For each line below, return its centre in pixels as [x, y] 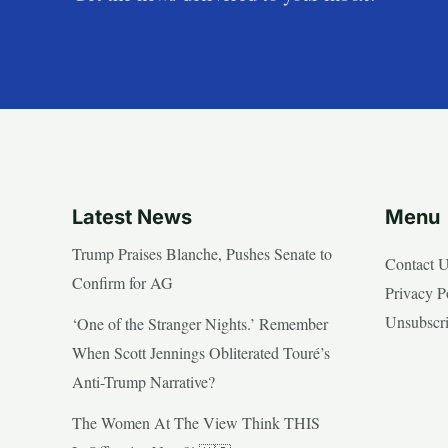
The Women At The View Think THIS [196, 422]
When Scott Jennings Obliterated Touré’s [201, 352]
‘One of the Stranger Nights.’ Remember [200, 323]
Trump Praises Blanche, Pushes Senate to [202, 253]
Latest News [132, 216]
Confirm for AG [122, 282]
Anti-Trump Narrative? [143, 381]
